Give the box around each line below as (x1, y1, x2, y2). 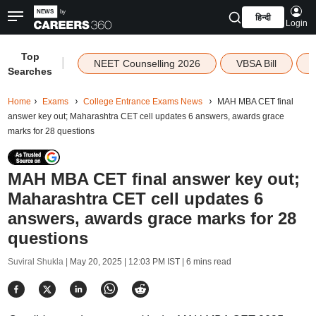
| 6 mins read (179, 257, 231, 267)
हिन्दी (255, 13, 271, 23)
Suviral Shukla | (7, 257, 70, 267)
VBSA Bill (236, 58, 276, 69)
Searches (8, 66, 53, 77)
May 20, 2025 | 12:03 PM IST (69, 257, 180, 267)
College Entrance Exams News (83, 97, 202, 107)
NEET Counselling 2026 (93, 58, 200, 69)
